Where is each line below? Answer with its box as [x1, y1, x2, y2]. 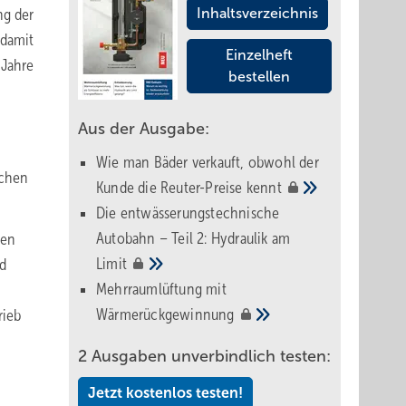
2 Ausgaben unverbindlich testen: [78, 347, 331, 365]
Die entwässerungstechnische [96, 204, 280, 222]
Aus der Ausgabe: [78, 120, 209, 138]
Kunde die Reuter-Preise [96, 179, 246, 197]
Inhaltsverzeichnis [197, 5, 318, 21]
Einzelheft [226, 47, 293, 63]
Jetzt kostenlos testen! [88, 385, 243, 401]
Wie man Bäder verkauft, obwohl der [96, 153, 319, 171]
